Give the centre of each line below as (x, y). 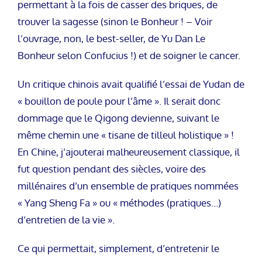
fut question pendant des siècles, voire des (112, 168)
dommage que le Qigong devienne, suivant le (118, 118)
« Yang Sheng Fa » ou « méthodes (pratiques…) (119, 202)
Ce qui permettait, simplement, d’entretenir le (118, 248)
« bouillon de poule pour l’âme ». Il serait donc (119, 101)
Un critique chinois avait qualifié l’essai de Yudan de (131, 84)
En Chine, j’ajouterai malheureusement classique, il (129, 151)
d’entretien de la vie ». (66, 219)
